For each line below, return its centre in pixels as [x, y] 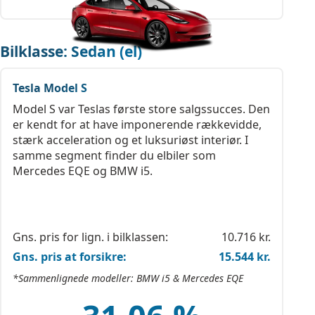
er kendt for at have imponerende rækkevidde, [137, 124]
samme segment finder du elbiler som [114, 155]
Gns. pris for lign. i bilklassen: [90, 237]
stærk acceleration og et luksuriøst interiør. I [130, 140]
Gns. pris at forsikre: [70, 257]
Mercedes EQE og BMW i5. [83, 171]
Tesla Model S [50, 88]
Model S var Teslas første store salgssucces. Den [141, 109]
